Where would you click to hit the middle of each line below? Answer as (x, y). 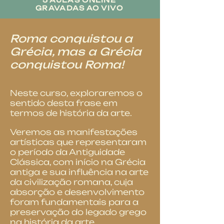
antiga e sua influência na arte (79, 172)
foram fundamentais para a (74, 202)
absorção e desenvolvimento (77, 192)
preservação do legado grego (78, 212)
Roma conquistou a (71, 38)
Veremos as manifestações (74, 132)
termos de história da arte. (71, 113)
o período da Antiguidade (67, 152)
